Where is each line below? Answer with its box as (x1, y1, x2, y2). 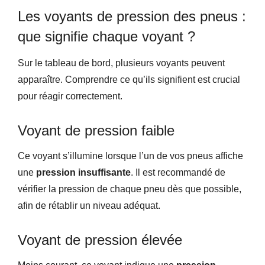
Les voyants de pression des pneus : (18, 8, 246, 24)
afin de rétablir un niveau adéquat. (18, 200, 160, 211)
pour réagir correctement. (18, 91, 122, 101)
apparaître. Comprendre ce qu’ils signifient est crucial (18, 74, 240, 85)
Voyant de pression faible (18, 122, 174, 138)
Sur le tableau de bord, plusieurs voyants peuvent (18, 57, 225, 68)
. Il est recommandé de (131, 167, 225, 177)
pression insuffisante (36, 167, 131, 177)
